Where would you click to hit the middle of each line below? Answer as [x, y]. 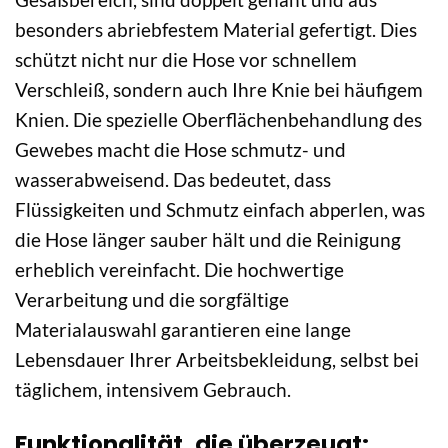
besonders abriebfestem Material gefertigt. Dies [216, 30]
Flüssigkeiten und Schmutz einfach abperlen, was [220, 210]
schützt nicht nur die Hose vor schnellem [186, 60]
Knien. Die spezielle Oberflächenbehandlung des [218, 120]
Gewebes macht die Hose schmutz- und [180, 150]
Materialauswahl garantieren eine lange [183, 330]
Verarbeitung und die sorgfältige [152, 300]
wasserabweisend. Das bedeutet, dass [173, 180]
